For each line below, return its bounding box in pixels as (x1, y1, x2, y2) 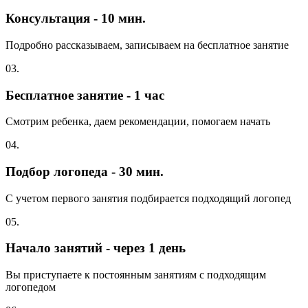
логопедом (5, 281, 56, 294)
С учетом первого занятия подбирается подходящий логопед (5, 192, 291, 204)
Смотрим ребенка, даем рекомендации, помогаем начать (5, 115, 270, 128)
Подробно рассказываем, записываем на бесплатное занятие (5, 38, 289, 51)
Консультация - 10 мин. (5, 11, 146, 26)
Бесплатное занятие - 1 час (5, 87, 164, 102)
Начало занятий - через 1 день (5, 241, 186, 256)
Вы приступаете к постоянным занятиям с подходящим (5, 269, 266, 281)
